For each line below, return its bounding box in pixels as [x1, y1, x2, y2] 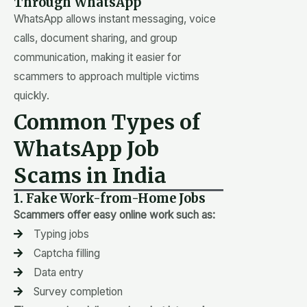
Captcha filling [33, 246, 100, 260]
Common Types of [14, 108, 200, 135]
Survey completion [33, 284, 123, 298]
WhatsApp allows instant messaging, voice [14, 12, 216, 25]
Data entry [33, 265, 84, 279]
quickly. [14, 88, 49, 102]
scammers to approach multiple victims [14, 69, 199, 83]
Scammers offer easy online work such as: [14, 208, 215, 221]
